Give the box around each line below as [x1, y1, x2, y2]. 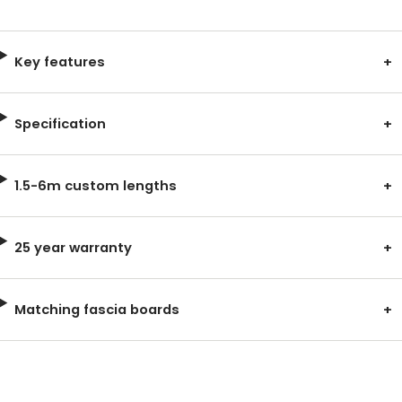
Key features [13, 52, 105, 71]
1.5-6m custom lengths [13, 176, 177, 195]
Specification [13, 114, 106, 133]
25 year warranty [13, 238, 132, 257]
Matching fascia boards [13, 300, 179, 319]
